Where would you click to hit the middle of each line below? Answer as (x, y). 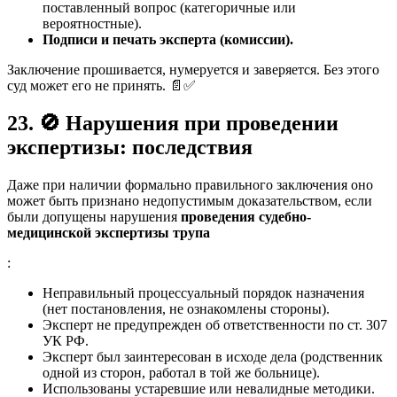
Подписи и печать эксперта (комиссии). (168, 39)
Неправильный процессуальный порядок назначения (203, 292)
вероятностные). (92, 23)
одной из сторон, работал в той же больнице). (181, 372)
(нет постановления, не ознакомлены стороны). (186, 308)
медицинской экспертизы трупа (109, 232)
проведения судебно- (246, 216)
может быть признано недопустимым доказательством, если (190, 200)
